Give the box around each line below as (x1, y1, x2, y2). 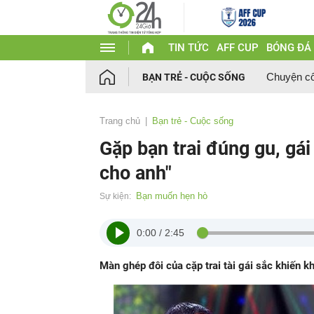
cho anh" (100, 162, 172, 184)
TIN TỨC (168, 41, 209, 54)
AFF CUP (216, 41, 259, 54)
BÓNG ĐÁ (266, 41, 311, 54)
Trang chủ (100, 116, 140, 126)
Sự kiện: (100, 191, 131, 201)
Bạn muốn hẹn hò (136, 191, 207, 201)
